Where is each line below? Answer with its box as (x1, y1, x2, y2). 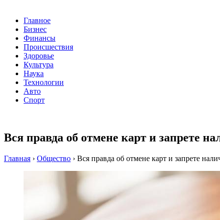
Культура (24, 60, 54, 69)
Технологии (24, 78, 64, 87)
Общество (37, 154, 71, 163)
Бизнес (24, 25, 47, 34)
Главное (24, 16, 51, 25)
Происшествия (24, 43, 73, 52)
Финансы (24, 34, 55, 43)
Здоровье (24, 52, 54, 60)
